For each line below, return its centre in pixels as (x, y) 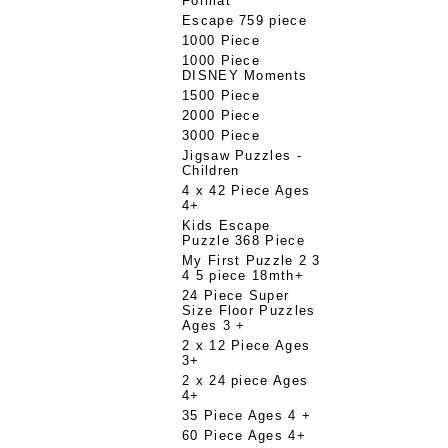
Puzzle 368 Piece (243, 240)
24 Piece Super (236, 295)
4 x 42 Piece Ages (246, 190)
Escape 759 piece (244, 20)
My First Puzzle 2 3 (251, 260)
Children (211, 170)
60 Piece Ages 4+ (244, 435)
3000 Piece (221, 135)
